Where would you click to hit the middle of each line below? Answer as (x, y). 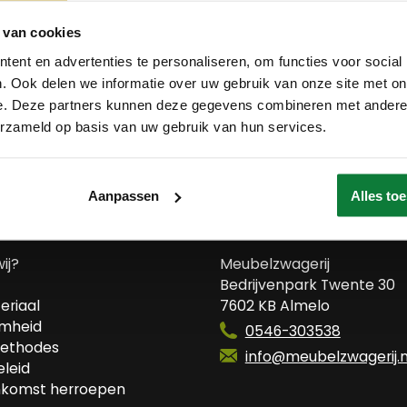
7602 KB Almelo (275, 306)
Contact (268, 225)
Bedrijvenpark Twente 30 (308, 285)
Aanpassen (123, 195)
